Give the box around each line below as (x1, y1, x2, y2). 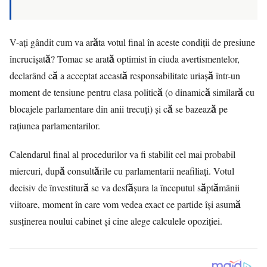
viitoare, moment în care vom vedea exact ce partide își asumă (10, 198, 241, 211)
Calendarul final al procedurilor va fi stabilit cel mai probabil (10, 148, 235, 161)
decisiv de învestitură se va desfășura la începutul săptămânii (10, 181, 240, 194)
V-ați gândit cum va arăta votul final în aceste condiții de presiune (10, 36, 255, 49)
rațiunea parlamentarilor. (10, 119, 100, 132)
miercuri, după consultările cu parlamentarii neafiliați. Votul (10, 164, 234, 178)
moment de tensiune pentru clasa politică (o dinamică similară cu (10, 86, 254, 99)
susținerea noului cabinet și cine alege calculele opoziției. (10, 215, 222, 228)
